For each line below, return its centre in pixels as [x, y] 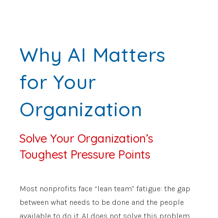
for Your [58, 82]
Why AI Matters [93, 54]
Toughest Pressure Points [85, 154]
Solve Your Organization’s [87, 138]
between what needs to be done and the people [102, 202]
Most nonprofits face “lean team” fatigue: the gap [105, 188]
